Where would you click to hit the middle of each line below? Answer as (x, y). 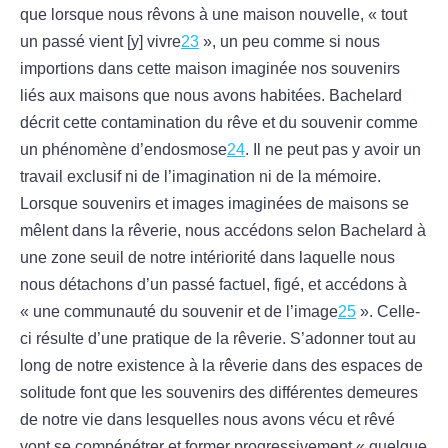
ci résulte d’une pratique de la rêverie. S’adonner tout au (218, 339)
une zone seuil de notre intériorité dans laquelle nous (207, 258)
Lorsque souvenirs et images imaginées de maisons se (214, 204)
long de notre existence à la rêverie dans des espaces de (221, 366)
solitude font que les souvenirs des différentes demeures (219, 393)
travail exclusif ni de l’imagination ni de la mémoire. (200, 177)
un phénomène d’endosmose (123, 150)
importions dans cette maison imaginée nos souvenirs (210, 69)
